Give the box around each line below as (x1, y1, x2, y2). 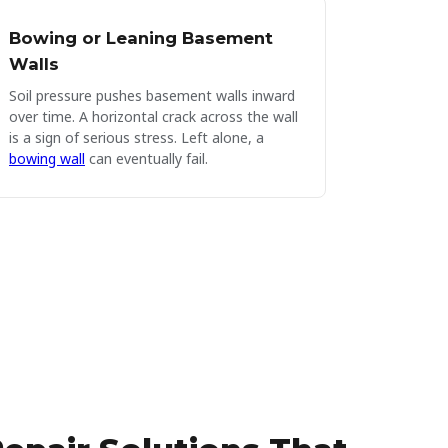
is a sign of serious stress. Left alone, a (9, 128, 264, 147)
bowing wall (9, 149, 85, 168)
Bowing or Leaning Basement (9, 28, 273, 48)
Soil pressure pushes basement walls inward (9, 86, 295, 105)
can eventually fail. (85, 149, 208, 168)
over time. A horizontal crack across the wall (9, 107, 298, 126)
